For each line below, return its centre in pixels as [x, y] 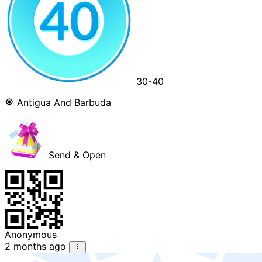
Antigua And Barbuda [63, 103]
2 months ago [35, 247]
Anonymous [31, 235]
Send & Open [76, 155]
